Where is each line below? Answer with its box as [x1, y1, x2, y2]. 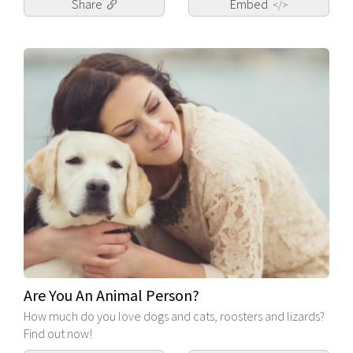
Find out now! [24, 325, 92, 341]
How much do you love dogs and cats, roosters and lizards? [24, 307, 325, 324]
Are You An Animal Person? [24, 284, 199, 305]
